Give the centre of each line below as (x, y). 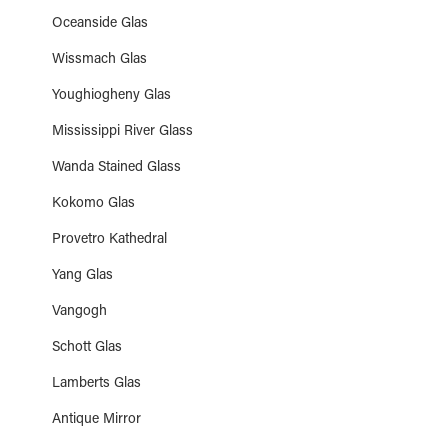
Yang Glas (82, 276)
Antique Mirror (96, 420)
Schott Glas (87, 348)
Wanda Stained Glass (116, 168)
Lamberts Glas (96, 384)
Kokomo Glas (93, 204)
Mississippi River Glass (122, 132)
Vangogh (79, 312)
